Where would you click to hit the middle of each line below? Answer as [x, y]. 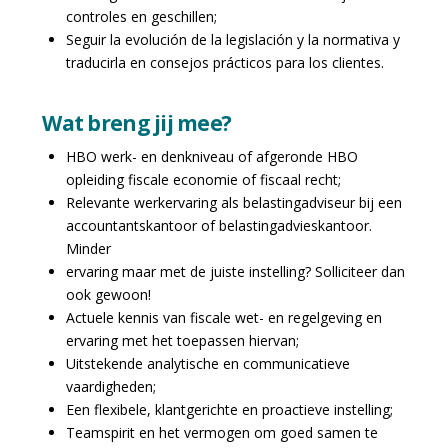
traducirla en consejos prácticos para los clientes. [224, 62]
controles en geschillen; [141, 16]
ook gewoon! [108, 295]
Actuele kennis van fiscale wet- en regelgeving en [223, 318]
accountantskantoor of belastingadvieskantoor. [218, 226]
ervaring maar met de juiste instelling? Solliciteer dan [235, 272]
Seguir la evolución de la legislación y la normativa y [232, 39]
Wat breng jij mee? [137, 122]
